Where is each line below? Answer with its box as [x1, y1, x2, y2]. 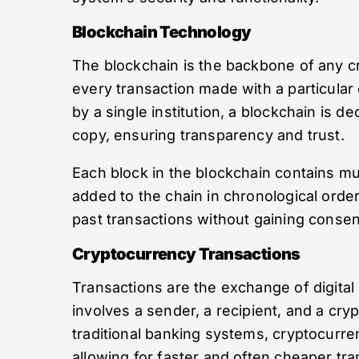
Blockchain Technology [72, 22, 252, 42]
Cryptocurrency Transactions [72, 244, 301, 264]
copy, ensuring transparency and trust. [72, 127, 345, 143]
